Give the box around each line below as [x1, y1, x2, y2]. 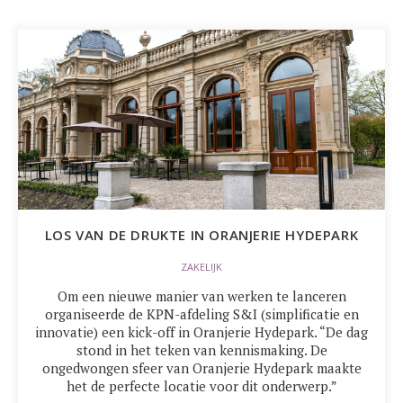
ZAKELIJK [181, 260, 222, 274]
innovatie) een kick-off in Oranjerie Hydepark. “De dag [35, 323, 368, 341]
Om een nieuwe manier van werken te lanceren [57, 287, 346, 305]
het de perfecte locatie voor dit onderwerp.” [66, 377, 337, 395]
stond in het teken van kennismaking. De [76, 341, 327, 359]
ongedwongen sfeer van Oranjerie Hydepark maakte [41, 359, 362, 377]
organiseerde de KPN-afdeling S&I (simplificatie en [44, 305, 359, 323]
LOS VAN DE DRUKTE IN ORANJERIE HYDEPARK [44, 226, 359, 244]
